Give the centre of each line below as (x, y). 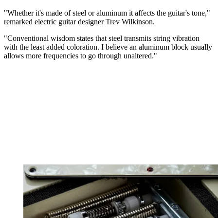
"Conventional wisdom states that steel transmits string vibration (102, 38)
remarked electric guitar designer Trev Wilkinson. (79, 22)
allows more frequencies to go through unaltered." (81, 56)
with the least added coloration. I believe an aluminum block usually (108, 47)
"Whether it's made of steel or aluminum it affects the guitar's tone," (107, 13)
